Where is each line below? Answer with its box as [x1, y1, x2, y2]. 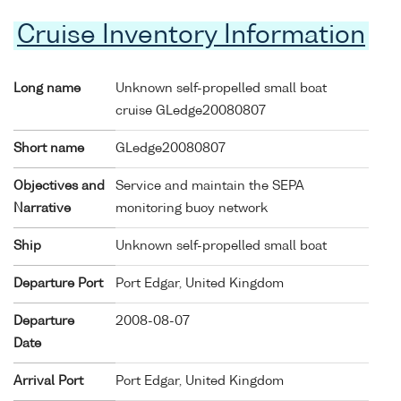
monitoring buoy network [115, 201, 268, 215]
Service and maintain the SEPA [115, 179, 304, 192]
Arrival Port [13, 374, 83, 388]
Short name [13, 141, 84, 155]
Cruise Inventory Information [17, 22, 365, 48]
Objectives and [13, 179, 105, 192]
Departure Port [13, 277, 103, 290]
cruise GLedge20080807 [115, 104, 266, 117]
